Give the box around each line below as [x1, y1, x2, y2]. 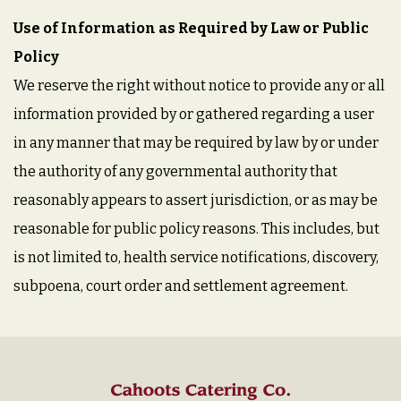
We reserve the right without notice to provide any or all [13, 77, 385, 94]
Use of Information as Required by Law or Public [13, 20, 369, 37]
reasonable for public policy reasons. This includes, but [13, 220, 380, 237]
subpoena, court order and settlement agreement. [13, 277, 348, 294]
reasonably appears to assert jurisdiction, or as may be [13, 192, 378, 209]
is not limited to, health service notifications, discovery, [13, 249, 379, 266]
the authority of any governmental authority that [13, 163, 337, 180]
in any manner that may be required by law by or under [13, 134, 379, 151]
